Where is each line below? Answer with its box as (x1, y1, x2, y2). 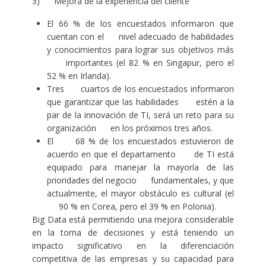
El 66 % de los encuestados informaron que (46, 18, 235, 30)
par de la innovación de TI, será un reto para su (46, 109, 235, 121)
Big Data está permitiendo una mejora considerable (31, 214, 235, 226)
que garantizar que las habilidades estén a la (46, 96, 235, 108)
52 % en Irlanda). (46, 70, 111, 82)
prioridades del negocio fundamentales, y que (46, 175, 235, 186)
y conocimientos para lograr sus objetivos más (46, 44, 235, 56)
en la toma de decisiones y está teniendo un (31, 227, 235, 239)
